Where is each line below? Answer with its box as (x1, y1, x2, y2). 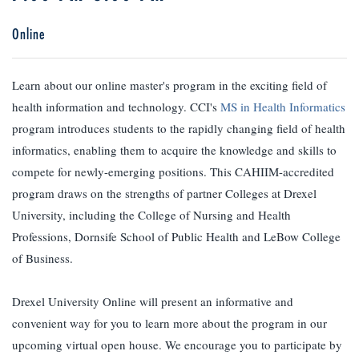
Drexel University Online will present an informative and (12, 293, 293, 309)
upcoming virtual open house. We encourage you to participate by (12, 337, 342, 353)
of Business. (12, 250, 73, 266)
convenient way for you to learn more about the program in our (12, 315, 327, 331)
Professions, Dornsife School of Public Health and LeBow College (12, 228, 341, 244)
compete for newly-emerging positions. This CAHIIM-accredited (12, 163, 334, 179)
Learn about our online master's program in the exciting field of (12, 77, 327, 93)
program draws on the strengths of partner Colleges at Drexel (12, 185, 317, 201)
